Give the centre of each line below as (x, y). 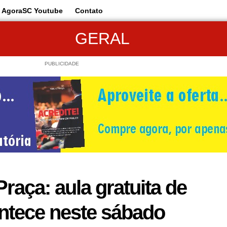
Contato (89, 11)
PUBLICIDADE (62, 63)
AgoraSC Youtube (32, 11)
